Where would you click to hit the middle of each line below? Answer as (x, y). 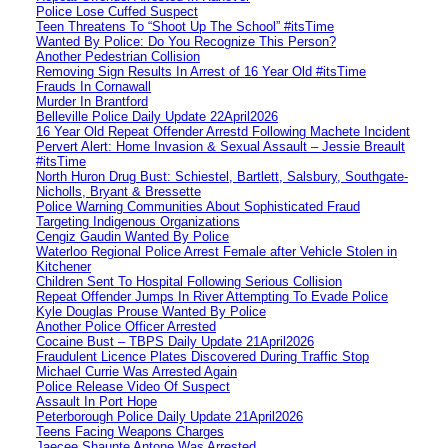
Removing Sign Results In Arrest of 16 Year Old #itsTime (201, 71)
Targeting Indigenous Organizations (138, 221)
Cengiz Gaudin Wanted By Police (132, 236)
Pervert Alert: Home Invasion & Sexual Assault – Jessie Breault (220, 146)
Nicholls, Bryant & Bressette (118, 191)
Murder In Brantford (92, 101)
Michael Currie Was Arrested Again (136, 371)
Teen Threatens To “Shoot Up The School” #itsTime (185, 26)
